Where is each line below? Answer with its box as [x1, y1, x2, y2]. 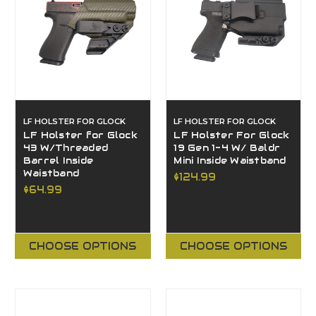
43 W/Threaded [23, 142, 109, 154]
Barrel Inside [23, 154, 94, 166]
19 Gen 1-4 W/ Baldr [174, 142, 281, 154]
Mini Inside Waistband [174, 154, 286, 166]
